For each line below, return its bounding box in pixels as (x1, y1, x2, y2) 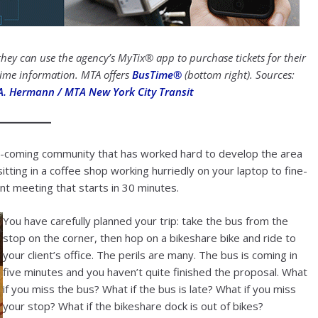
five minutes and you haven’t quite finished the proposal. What (3, 264, 307, 279)
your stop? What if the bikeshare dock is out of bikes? (3, 298, 263, 313)
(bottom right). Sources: (182, 67, 295, 82)
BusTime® (132, 67, 182, 82)
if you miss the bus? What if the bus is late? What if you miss (3, 281, 296, 296)
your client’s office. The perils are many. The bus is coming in (3, 247, 297, 262)
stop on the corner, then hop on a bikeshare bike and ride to (3, 230, 296, 245)
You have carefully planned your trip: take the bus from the (3, 213, 288, 228)
